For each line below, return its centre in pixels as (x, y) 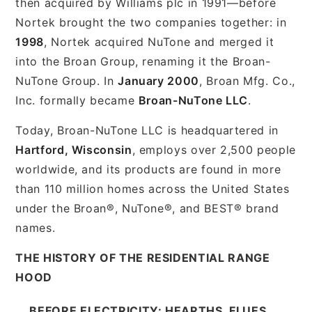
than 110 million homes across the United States (153, 188)
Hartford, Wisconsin (74, 149)
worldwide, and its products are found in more (148, 169)
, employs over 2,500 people (214, 149)
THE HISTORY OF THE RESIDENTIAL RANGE (143, 257)
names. (36, 227)
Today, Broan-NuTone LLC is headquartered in (147, 130)
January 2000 (158, 80)
